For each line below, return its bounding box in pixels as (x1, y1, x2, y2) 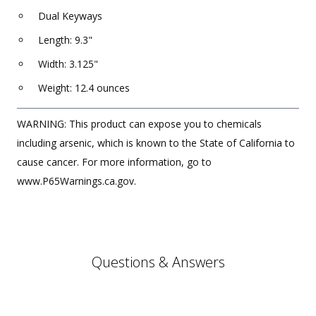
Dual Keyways (38, 8, 102, 23)
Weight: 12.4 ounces (38, 80, 130, 95)
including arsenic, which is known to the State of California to (17, 135, 295, 150)
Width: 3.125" (38, 56, 98, 71)
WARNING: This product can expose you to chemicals (17, 116, 262, 130)
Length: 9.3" (38, 32, 92, 47)
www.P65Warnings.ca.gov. (17, 174, 136, 188)
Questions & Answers (91, 252, 225, 272)
